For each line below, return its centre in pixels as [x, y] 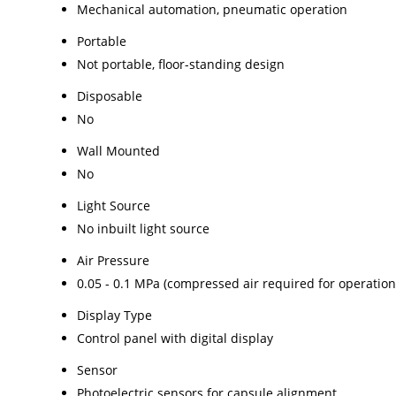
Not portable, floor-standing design [181, 64]
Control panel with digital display [175, 338]
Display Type [114, 315]
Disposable [110, 95]
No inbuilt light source [143, 228]
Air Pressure [113, 260]
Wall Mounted [118, 150]
